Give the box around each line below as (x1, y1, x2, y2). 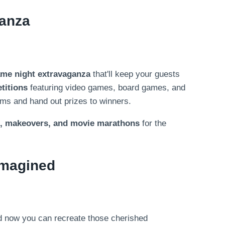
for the (140, 118, 166, 128)
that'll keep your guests (90, 69, 180, 79)
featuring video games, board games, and (28, 82, 185, 92)
